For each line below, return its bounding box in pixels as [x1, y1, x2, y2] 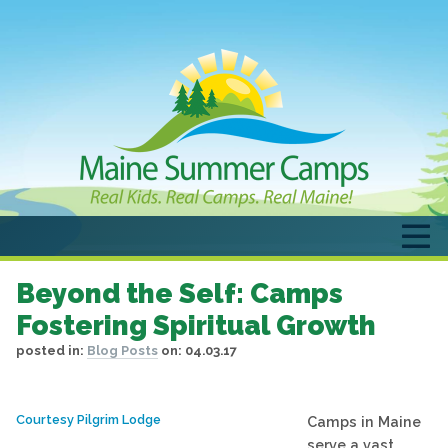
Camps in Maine [307, 413, 421, 431]
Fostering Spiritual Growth [16, 309, 376, 341]
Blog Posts [87, 343, 158, 358]
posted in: [16, 343, 87, 358]
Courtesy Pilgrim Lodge [16, 412, 161, 428]
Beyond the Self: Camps [16, 277, 343, 309]
